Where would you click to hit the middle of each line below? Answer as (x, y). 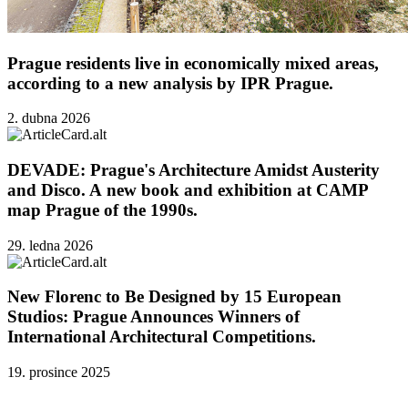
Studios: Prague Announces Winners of (153, 317)
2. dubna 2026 (49, 118)
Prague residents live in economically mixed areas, (193, 63)
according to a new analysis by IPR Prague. (170, 83)
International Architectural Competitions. (162, 337)
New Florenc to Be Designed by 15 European (174, 297)
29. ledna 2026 (50, 245)
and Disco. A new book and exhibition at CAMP (188, 190)
